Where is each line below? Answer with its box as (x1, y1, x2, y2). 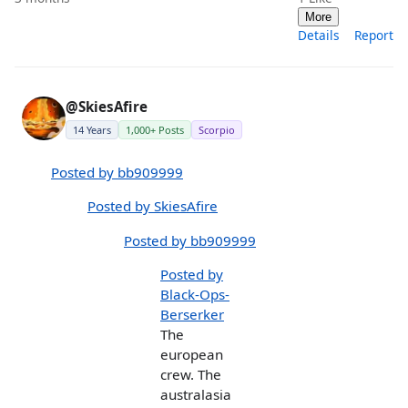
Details (298, 25, 340, 44)
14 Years (73, 122, 111, 137)
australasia (160, 384, 231, 403)
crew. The (160, 364, 221, 383)
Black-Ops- (160, 284, 229, 303)
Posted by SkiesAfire (87, 197, 218, 216)
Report (354, 25, 393, 44)
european (160, 344, 223, 363)
